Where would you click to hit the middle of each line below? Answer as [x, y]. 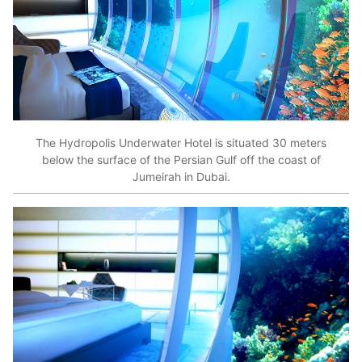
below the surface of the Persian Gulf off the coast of [181, 159]
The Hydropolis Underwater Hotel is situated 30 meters [181, 142]
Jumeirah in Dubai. [181, 176]
